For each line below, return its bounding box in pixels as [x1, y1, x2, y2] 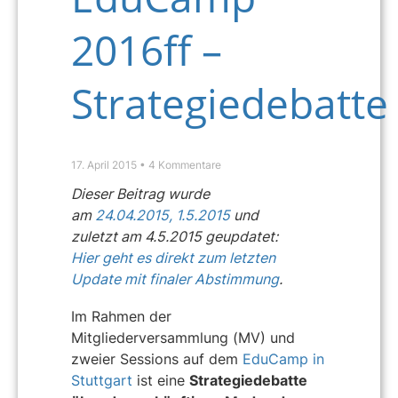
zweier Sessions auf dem [71, 349, 243, 368]
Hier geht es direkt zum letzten [71, 249, 275, 267]
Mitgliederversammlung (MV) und [71, 328, 295, 346]
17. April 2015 [71, 158, 139, 171]
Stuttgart [71, 370, 132, 389]
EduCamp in [243, 349, 324, 368]
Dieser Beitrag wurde [71, 185, 210, 203]
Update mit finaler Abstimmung [71, 270, 279, 288]
